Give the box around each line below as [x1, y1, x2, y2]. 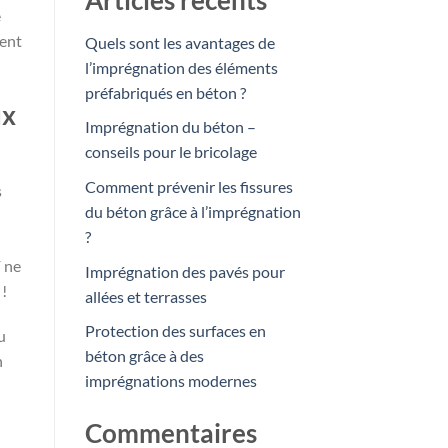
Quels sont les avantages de [84, 32, 275, 52]
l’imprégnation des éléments [84, 57, 278, 77]
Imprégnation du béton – [84, 117, 256, 137]
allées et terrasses [84, 286, 207, 306]
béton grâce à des [84, 346, 204, 366]
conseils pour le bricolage [84, 142, 257, 162]
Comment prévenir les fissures [84, 176, 293, 196]
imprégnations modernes [84, 371, 257, 391]
